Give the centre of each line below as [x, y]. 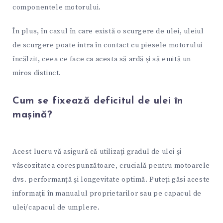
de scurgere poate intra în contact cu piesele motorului [108, 46]
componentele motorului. [57, 7]
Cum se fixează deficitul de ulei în [98, 101]
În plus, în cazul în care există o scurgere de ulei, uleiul [108, 32]
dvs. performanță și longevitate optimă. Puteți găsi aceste [111, 180]
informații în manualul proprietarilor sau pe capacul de [107, 194]
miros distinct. [37, 73]
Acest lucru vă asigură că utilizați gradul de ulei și [97, 152]
